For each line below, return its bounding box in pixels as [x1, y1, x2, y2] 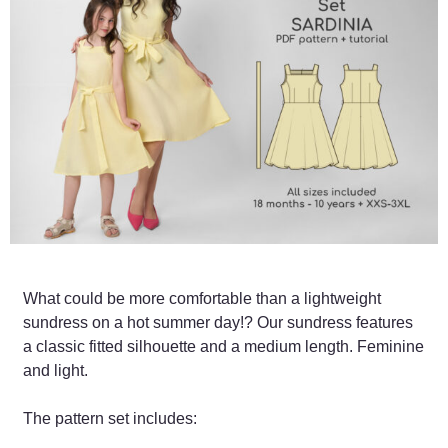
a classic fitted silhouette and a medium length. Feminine [22, 338, 424, 356]
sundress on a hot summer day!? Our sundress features [22, 314, 413, 332]
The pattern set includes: [22, 410, 197, 428]
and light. [22, 362, 88, 380]
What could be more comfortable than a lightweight [22, 290, 381, 308]
